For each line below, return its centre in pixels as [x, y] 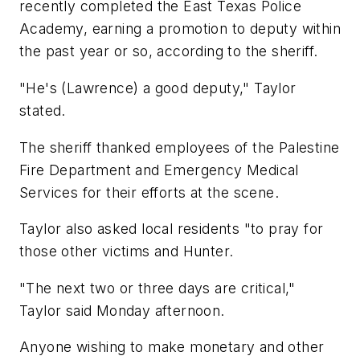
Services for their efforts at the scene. [149, 192]
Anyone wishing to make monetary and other [172, 347]
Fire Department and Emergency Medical [159, 170]
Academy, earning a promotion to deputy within [180, 29]
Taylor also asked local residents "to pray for [172, 229]
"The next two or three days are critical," [157, 288]
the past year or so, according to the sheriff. [169, 51]
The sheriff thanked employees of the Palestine [180, 147]
